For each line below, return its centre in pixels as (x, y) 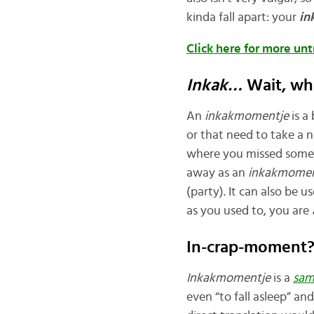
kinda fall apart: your (243, 18)
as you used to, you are (249, 211)
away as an (217, 173)
